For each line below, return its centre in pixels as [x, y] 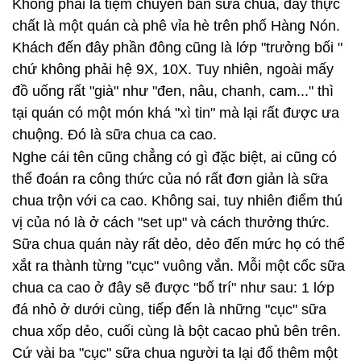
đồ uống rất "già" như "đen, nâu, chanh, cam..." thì [173, 91]
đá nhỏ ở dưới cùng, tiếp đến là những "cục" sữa [169, 309]
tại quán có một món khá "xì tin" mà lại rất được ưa [176, 113]
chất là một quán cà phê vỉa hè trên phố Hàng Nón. [176, 26]
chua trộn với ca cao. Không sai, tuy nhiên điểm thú [177, 201]
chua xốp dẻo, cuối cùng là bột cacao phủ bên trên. [176, 331]
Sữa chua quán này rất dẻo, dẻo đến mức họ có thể [178, 244]
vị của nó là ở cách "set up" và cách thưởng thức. [171, 222]
